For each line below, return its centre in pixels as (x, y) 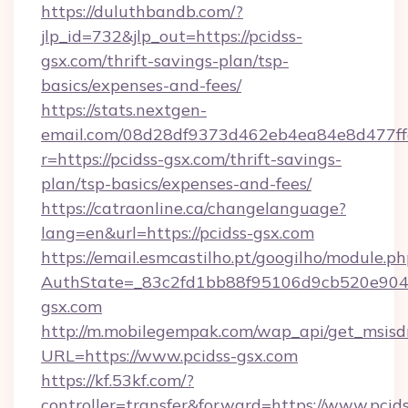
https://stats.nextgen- (124, 110)
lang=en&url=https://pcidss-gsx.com (178, 233)
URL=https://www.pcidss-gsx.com (169, 356)
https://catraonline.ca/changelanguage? (194, 208)
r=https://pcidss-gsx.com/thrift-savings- (191, 159)
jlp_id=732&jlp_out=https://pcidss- (172, 36)
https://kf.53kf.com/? (117, 380)
